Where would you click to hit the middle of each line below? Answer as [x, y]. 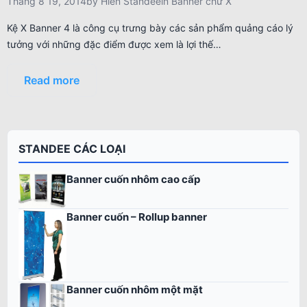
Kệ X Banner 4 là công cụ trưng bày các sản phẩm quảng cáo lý [150, 28]
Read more [52, 81]
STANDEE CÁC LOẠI [72, 149]
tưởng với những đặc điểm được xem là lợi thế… [114, 45]
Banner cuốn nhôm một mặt [135, 290]
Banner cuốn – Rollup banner [137, 217]
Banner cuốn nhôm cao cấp [133, 179]
